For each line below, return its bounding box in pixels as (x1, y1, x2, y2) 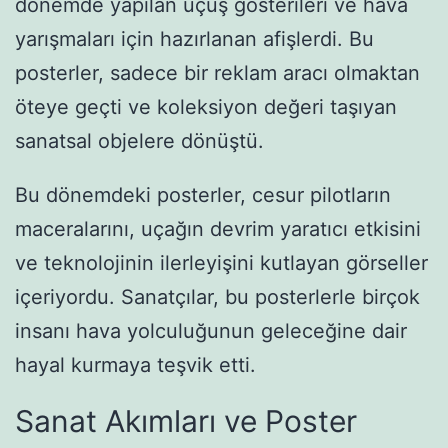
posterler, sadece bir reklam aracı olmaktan (15, 60, 420, 85)
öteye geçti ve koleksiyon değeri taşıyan (15, 94, 397, 119)
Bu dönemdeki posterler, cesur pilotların (15, 182, 391, 207)
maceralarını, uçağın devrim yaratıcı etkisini (15, 216, 421, 241)
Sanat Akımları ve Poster (15, 402, 357, 439)
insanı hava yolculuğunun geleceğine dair (15, 318, 407, 343)
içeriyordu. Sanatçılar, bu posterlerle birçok (15, 284, 420, 309)
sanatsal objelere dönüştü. (15, 128, 264, 153)
